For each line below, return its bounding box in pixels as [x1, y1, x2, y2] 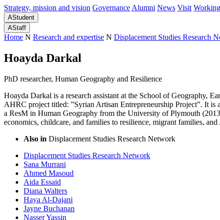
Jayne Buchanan [24, 204, 75, 213]
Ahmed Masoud [24, 169, 74, 177]
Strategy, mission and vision [4, 3, 90, 12]
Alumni [132, 3, 155, 12]
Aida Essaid [24, 178, 61, 186]
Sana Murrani [24, 160, 66, 168]
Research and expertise [33, 33, 104, 42]
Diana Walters [24, 187, 67, 195]
